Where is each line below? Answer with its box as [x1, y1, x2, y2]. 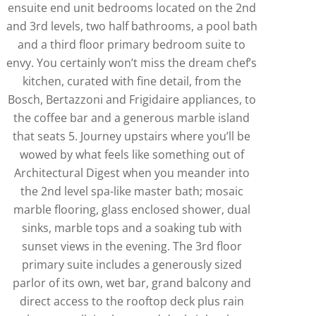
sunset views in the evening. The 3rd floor [21, 238, 242, 254]
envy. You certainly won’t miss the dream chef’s [6, 54, 257, 71]
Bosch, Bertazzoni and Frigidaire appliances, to [7, 91, 256, 107]
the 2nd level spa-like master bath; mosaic [20, 183, 243, 199]
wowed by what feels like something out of [19, 146, 244, 162]
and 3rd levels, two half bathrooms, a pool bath [6, 18, 257, 34]
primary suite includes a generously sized [21, 256, 242, 272]
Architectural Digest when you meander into [13, 164, 250, 181]
